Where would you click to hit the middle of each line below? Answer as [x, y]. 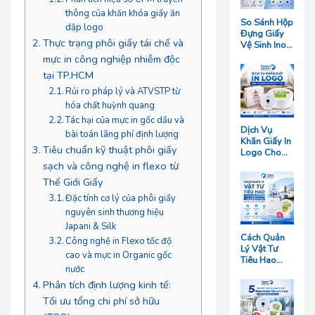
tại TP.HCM [68, 75]
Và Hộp [256, 56]
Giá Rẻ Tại [262, 175]
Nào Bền [258, 78]
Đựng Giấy [263, 33]
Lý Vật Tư [259, 249]
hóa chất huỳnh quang [110, 105]
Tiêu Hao [259, 261]
